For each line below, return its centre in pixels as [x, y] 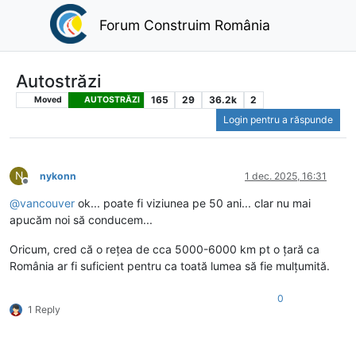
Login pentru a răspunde [278, 120]
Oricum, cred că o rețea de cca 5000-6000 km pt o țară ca [164, 250]
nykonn [58, 176]
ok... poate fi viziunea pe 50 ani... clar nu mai [193, 203]
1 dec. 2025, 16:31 [286, 176]
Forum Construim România [184, 25]
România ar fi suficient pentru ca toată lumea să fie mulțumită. [170, 266]
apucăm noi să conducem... [81, 220]
